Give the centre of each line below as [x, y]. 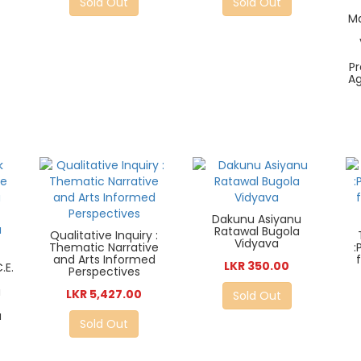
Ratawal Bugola [257, 232]
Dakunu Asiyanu [257, 220]
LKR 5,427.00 [104, 295]
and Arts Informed [104, 260]
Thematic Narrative [104, 248]
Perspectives [104, 272]
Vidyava [257, 244]
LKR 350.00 [257, 266]
